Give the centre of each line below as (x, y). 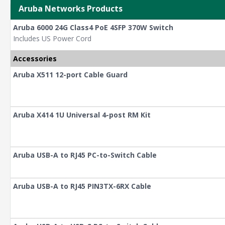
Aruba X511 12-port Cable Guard (70, 75)
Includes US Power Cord (52, 39)
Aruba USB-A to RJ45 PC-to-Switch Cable (85, 155)
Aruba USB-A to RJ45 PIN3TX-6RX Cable (82, 186)
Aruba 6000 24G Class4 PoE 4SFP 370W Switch (93, 28)
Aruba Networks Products (71, 9)
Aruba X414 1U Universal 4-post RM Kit (82, 115)
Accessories (35, 59)
